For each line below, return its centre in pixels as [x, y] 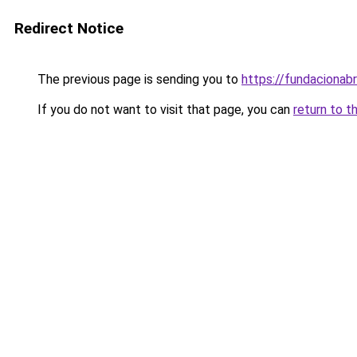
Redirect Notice [69, 28]
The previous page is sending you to [138, 79]
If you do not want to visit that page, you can [164, 110]
